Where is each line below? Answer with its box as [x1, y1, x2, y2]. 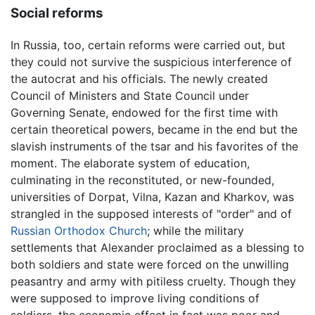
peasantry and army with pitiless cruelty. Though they [11, 274, 296, 288]
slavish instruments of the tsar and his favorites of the [11, 139, 298, 153]
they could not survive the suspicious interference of [11, 54, 292, 69]
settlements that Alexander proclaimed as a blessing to [11, 240, 304, 255]
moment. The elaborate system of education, [11, 155, 250, 170]
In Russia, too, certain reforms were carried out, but [11, 37, 285, 52]
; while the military [147, 223, 244, 238]
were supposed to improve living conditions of [11, 290, 259, 305]
